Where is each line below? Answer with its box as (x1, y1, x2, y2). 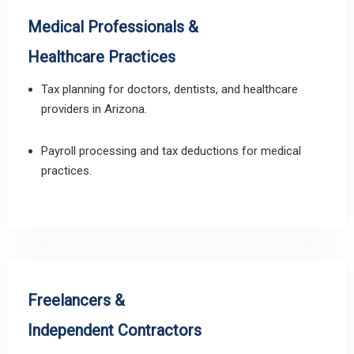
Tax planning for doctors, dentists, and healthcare (41, 82, 298, 96)
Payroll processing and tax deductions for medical (41, 144, 301, 158)
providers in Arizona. (41, 102, 147, 116)
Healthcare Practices (28, 47, 175, 66)
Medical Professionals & (28, 17, 198, 36)
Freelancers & (28, 291, 125, 310)
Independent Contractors (28, 321, 201, 340)
